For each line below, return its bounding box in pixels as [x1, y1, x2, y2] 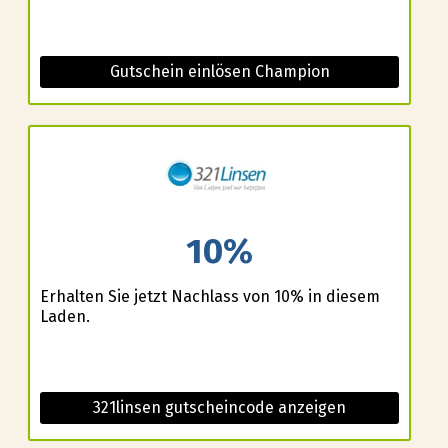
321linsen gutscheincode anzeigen [93, 397, 346, 417]
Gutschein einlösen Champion [109, 62, 330, 82]
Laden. [39, 306, 90, 326]
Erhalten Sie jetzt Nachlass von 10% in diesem [39, 286, 380, 306]
